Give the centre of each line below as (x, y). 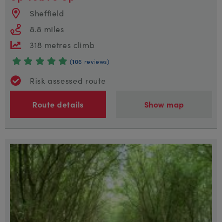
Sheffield (47, 13)
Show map (164, 104)
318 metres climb (62, 44)
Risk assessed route (68, 80)
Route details (58, 104)
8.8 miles (47, 28)
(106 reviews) (90, 61)
